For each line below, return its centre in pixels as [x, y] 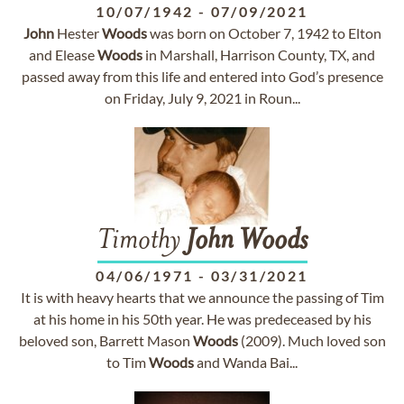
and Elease [63, 55]
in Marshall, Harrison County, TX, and [259, 55]
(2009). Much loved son [312, 340]
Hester [78, 33]
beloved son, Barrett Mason [106, 340]
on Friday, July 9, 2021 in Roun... [202, 98]
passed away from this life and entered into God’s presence [202, 76]
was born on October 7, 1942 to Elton [264, 33]
